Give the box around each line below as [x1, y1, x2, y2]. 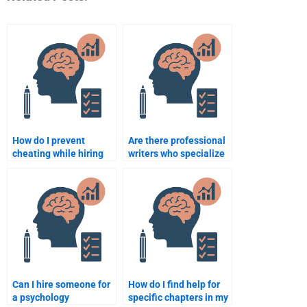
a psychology [12, 292, 69, 304]
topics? [128, 174, 160, 186]
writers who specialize [128, 148, 225, 160]
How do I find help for [128, 279, 220, 291]
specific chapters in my [128, 292, 228, 304]
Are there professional [128, 135, 225, 147]
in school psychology [128, 161, 219, 173]
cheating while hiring [12, 148, 103, 160]
